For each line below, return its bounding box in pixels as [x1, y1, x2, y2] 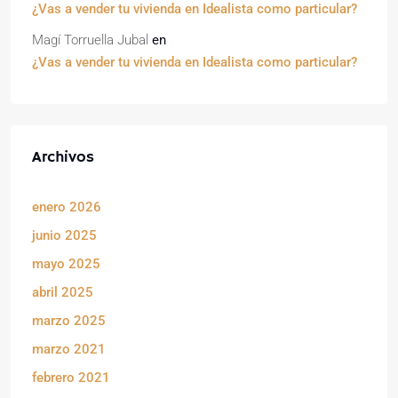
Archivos [32, 147, 94, 167]
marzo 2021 [32, 341, 106, 357]
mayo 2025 [32, 256, 100, 272]
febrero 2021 [32, 370, 110, 386]
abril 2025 [32, 284, 93, 300]
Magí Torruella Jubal [32, 32, 148, 48]
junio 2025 [32, 227, 97, 243]
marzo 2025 [32, 313, 106, 329]
